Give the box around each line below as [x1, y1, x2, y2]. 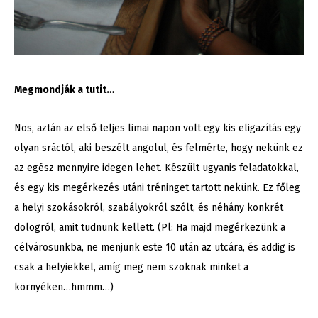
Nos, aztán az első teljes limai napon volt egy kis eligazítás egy [14, 122, 301, 135]
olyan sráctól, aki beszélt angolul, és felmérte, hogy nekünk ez [14, 142, 303, 155]
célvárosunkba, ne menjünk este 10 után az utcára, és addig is [14, 241, 295, 254]
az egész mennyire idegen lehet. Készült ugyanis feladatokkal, [14, 162, 299, 175]
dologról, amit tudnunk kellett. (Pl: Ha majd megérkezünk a [14, 221, 285, 234]
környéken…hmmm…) [14, 281, 114, 294]
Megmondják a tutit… [14, 84, 114, 97]
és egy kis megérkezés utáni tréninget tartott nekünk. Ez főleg [14, 182, 300, 194]
